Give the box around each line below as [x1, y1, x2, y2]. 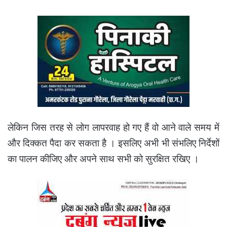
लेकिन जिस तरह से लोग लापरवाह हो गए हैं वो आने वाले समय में [8, 121, 219, 133]
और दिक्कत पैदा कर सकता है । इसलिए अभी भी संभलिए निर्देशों [8, 137, 219, 149]
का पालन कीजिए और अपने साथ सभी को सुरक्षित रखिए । [8, 153, 199, 165]
